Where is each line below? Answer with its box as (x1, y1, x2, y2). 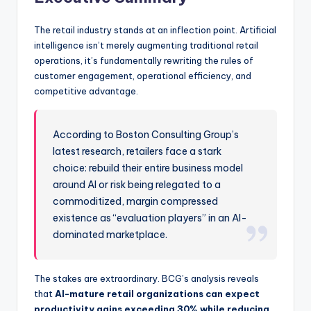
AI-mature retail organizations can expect (55, 287, 260, 299)
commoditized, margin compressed (53, 194, 219, 208)
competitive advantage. (34, 85, 138, 96)
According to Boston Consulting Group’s (53, 128, 239, 141)
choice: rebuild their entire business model (53, 161, 244, 174)
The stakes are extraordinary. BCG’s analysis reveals (34, 272, 259, 284)
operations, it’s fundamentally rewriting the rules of (34, 54, 253, 66)
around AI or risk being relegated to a (53, 178, 221, 191)
